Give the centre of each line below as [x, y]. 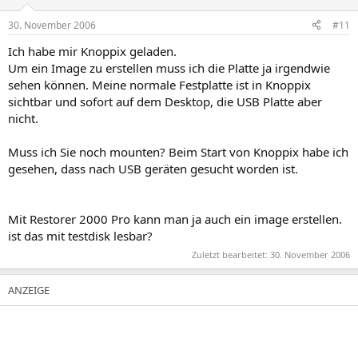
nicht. [23, 118]
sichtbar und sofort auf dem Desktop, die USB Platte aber [165, 101]
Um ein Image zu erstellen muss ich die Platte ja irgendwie [169, 68]
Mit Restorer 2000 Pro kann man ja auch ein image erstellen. [175, 219]
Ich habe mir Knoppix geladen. [92, 51]
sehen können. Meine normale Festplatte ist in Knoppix [159, 84]
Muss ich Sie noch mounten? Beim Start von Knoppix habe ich [178, 151]
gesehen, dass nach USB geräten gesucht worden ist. [153, 168]
